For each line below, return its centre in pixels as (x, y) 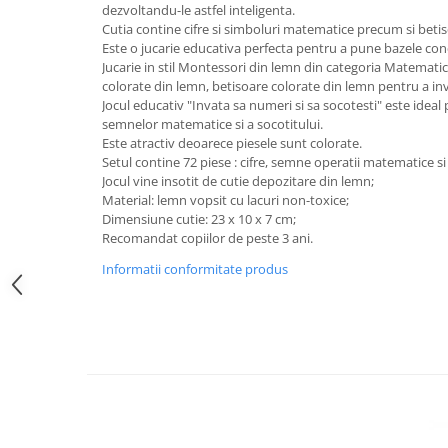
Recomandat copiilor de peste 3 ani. (207, 237)
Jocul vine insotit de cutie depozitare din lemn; (238, 180)
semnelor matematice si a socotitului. (212, 123)
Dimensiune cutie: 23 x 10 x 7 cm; (199, 218)
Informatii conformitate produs (195, 268)
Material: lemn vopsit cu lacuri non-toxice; (225, 199)
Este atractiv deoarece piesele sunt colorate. (232, 142)
